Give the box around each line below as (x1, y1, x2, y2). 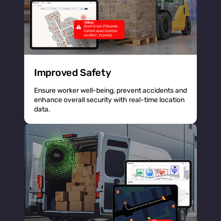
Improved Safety (34, 66, 111, 78)
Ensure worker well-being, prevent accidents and (34, 86, 187, 95)
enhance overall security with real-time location (34, 95, 184, 104)
